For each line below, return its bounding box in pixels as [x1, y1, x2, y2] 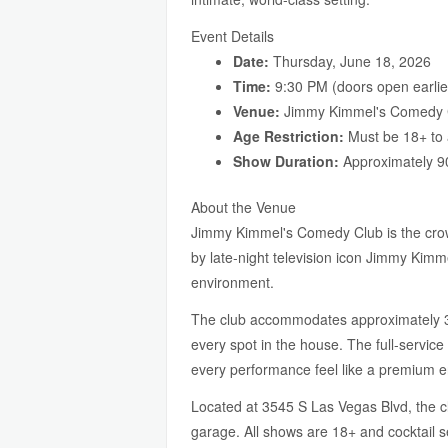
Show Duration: [233, 151, 339, 171]
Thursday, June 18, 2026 [269, 51, 431, 71]
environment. [191, 272, 274, 292]
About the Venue [191, 197, 296, 217]
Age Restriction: [233, 126, 344, 146]
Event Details [191, 26, 274, 46]
